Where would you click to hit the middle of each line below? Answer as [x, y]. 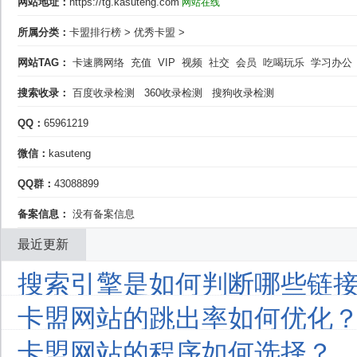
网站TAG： [43, 63]
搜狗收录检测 [243, 93]
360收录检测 [173, 93]
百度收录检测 [104, 93]
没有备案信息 [102, 214]
